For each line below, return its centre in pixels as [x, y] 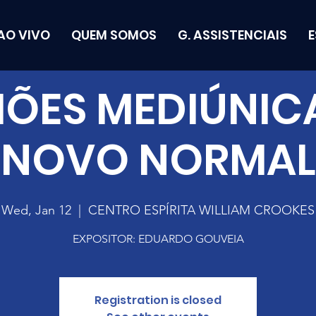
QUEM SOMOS [114, 35]
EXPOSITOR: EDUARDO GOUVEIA [158, 239]
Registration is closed [158, 300]
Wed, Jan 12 [36, 210]
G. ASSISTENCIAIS [233, 35]
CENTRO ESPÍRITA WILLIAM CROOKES [201, 210]
